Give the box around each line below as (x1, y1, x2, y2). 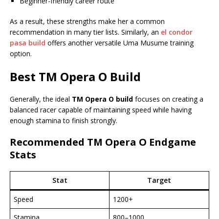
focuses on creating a (133, 94, 203, 104)
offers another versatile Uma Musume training (45, 38, 194, 48)
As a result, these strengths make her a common (10, 17, 165, 26)
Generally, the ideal (10, 94, 72, 104)
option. (10, 49, 32, 59)
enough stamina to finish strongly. (10, 116, 117, 126)
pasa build (10, 38, 45, 48)
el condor (161, 27, 193, 37)
